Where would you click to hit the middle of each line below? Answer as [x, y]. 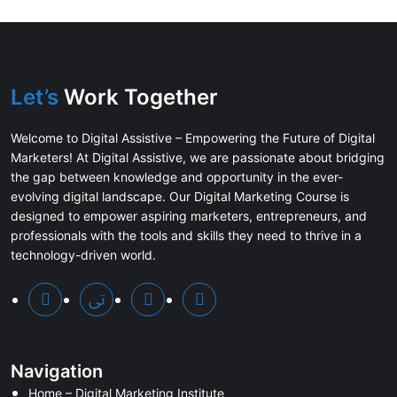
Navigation [57, 371]
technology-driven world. [83, 255]
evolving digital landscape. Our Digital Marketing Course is [180, 196]
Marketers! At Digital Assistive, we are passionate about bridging [198, 157]
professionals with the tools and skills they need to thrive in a [186, 235]
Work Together [138, 97]
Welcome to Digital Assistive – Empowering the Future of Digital [193, 138]
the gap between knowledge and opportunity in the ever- [177, 177]
